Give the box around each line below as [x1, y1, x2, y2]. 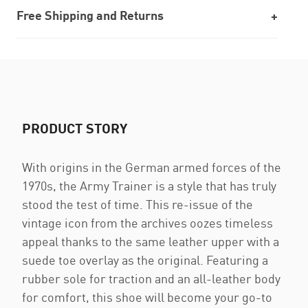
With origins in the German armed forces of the [22, 159, 281, 175]
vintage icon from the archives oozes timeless [22, 215, 273, 230]
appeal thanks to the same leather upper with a [22, 234, 279, 249]
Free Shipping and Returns [16, 8, 164, 23]
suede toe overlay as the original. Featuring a [22, 252, 268, 267]
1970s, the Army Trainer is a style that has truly [22, 178, 276, 193]
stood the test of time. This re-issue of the [22, 197, 253, 212]
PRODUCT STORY [22, 120, 127, 136]
